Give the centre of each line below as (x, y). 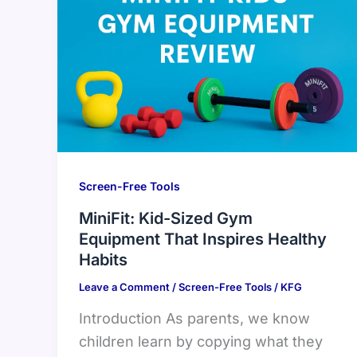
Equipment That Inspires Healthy (203, 239)
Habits (103, 260)
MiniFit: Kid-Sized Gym (166, 219)
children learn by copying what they (201, 341)
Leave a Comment (124, 287)
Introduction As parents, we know (194, 318)
